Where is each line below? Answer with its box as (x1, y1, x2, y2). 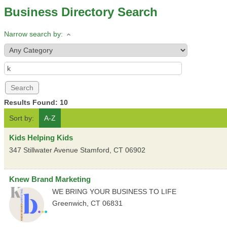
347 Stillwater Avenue (9, 146, 78, 155)
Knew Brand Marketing (9, 175, 91, 184)
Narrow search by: (4, 30, 63, 38)
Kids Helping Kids (9, 133, 73, 142)
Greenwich (52, 199, 87, 208)
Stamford (80, 146, 109, 155)
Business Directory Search (4, 5, 158, 19)
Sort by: (9, 114, 34, 123)
